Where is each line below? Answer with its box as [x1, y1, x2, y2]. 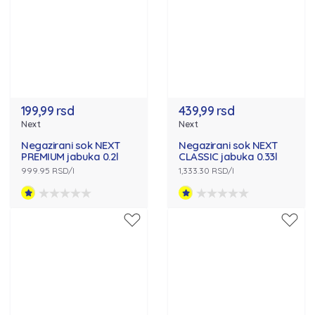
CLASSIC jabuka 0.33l [179, 150, 277, 164]
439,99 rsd [179, 103, 234, 120]
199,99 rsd [21, 103, 74, 120]
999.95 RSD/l [21, 165, 75, 176]
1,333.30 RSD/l [179, 165, 234, 176]
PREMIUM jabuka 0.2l [21, 150, 119, 164]
